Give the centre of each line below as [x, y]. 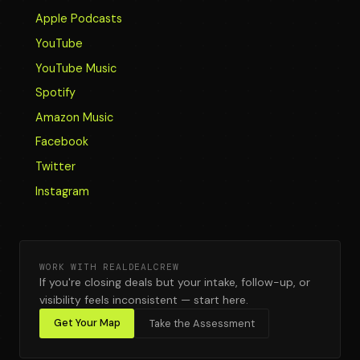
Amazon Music [74, 117]
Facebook [62, 142]
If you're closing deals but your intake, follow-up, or [175, 282]
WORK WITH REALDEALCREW [109, 266]
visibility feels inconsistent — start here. [144, 299]
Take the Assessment [202, 323]
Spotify [55, 93]
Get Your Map [87, 322]
